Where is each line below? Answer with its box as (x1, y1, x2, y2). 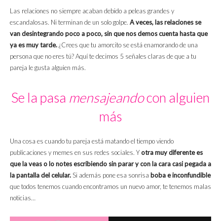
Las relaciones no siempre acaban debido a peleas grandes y (10, 7, 174, 15)
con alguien (144, 89, 210, 106)
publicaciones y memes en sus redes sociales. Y (10, 148, 141, 157)
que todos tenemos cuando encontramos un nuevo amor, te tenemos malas (10, 183, 211, 191)
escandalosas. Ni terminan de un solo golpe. (10, 18, 128, 27)
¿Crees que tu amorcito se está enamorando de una (57, 41, 198, 49)
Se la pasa (11, 89, 69, 106)
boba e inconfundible (150, 171, 211, 180)
